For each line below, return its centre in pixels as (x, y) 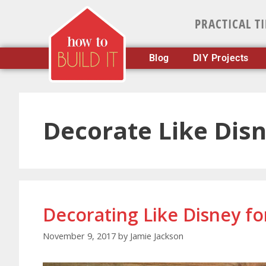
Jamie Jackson (157, 236)
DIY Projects (221, 58)
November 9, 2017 (79, 236)
